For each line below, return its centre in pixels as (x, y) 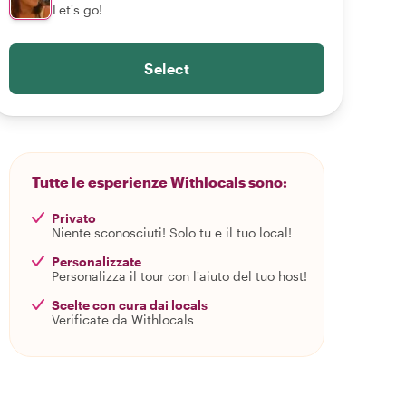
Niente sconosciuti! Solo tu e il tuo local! (172, 232)
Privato (74, 218)
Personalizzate (97, 261)
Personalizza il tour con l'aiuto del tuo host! (179, 276)
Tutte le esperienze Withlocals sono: (159, 182)
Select (167, 68)
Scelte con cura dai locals (130, 305)
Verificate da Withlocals (123, 319)
